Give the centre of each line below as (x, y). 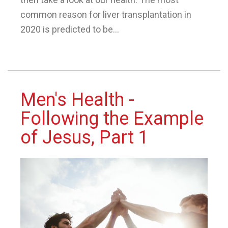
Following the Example (112, 119)
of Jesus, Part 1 (84, 138)
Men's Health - (77, 100)
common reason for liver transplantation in (106, 15)
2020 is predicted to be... (70, 30)
